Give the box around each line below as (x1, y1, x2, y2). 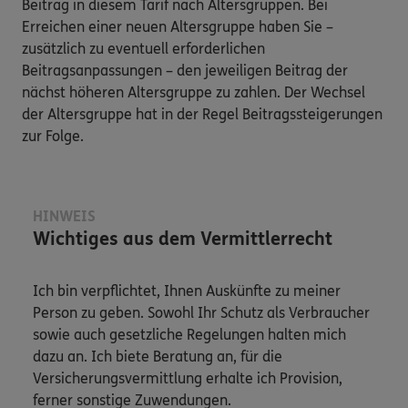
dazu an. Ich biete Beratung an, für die (33, 347, 282, 365)
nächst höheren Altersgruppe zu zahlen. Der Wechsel (22, 83, 365, 101)
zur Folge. (22, 127, 84, 145)
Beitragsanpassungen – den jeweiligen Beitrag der (22, 61, 348, 79)
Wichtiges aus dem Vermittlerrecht (33, 228, 332, 250)
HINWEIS (33, 207, 96, 225)
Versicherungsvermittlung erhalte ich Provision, (33, 369, 342, 387)
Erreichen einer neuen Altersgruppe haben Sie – (22, 17, 333, 36)
